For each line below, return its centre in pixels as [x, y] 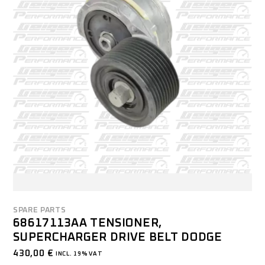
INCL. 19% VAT [78, 254]
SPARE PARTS [40, 211]
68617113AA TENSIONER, [88, 223]
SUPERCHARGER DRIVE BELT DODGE [118, 237]
